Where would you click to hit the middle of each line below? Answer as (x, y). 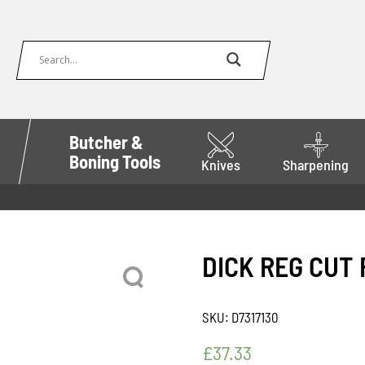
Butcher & (106, 142)
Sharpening (316, 165)
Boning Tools (114, 161)
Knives (221, 165)
